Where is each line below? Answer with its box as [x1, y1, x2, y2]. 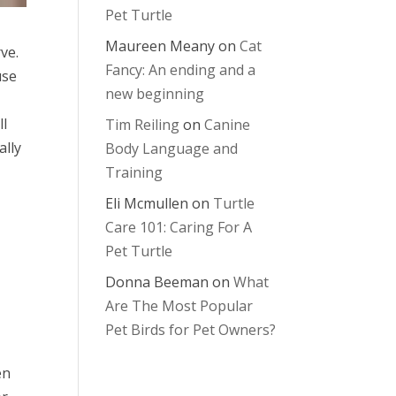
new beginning [105, 84, 205, 103]
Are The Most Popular [105, 296, 254, 316]
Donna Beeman [105, 272, 209, 292]
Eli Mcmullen [105, 194, 189, 213]
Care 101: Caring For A [105, 217, 253, 237]
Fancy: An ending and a [105, 60, 256, 80]
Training [105, 163, 164, 182]
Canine [204, 115, 251, 134]
